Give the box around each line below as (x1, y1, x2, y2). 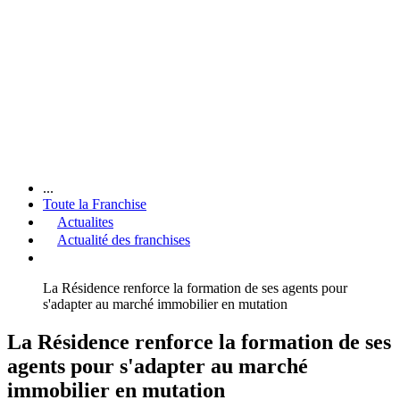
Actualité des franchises (57, 231, 190, 247)
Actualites (57, 213, 113, 229)
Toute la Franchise (43, 196, 146, 212)
